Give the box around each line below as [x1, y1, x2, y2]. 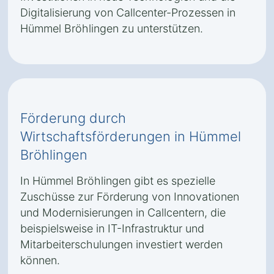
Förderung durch [20, 110, 126, 126]
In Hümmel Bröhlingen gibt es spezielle [20, 174, 215, 187]
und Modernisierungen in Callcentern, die [20, 206, 226, 219]
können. [20, 254, 60, 267]
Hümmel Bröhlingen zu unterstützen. [20, 22, 203, 35]
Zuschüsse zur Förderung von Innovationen [20, 190, 239, 203]
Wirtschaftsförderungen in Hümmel [20, 128, 241, 144]
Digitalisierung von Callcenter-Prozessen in [20, 6, 235, 19]
